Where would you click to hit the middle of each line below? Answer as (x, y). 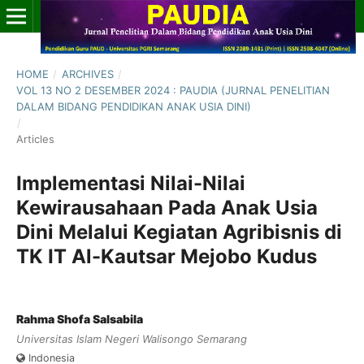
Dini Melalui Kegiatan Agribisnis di (179, 232)
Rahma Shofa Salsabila (79, 318)
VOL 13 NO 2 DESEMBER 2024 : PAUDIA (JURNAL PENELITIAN (173, 90)
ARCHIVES (87, 74)
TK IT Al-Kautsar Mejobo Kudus (166, 256)
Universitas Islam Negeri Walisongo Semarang (131, 338)
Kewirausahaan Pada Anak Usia (167, 207)
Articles (35, 139)
